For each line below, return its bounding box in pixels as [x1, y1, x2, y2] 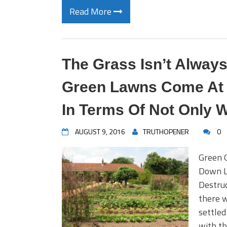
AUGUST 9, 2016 [75, 126, 125, 137]
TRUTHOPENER [143, 126, 189, 137]
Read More [69, 5, 113, 18]
